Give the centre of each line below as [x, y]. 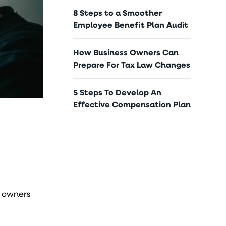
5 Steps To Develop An [118, 92]
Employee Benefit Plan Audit [131, 25]
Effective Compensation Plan [132, 104]
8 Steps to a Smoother [118, 13]
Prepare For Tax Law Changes [132, 65]
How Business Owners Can [126, 52]
